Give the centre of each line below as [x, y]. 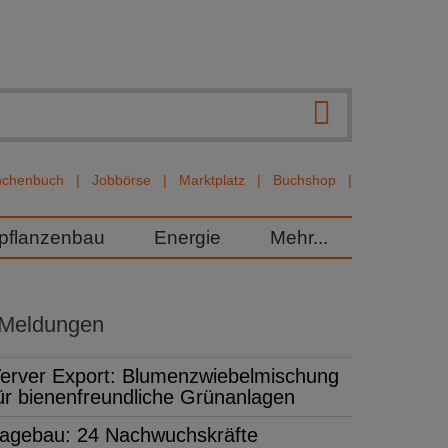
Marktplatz [212, 180]
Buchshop [304, 180]
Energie [187, 237]
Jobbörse [121, 180]
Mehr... [298, 237]
